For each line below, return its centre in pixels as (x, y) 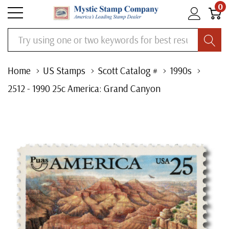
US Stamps (64, 71)
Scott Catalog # (128, 71)
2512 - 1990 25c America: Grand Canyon (84, 88)
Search (19, 35)
